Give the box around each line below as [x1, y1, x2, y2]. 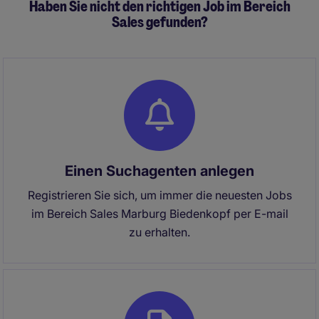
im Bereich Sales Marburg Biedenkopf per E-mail [31, 206, 288, 221]
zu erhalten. [129, 225, 190, 239]
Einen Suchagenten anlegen [65, 162, 254, 179]
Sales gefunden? [111, 13, 208, 31]
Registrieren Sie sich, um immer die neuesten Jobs [27, 188, 292, 202]
